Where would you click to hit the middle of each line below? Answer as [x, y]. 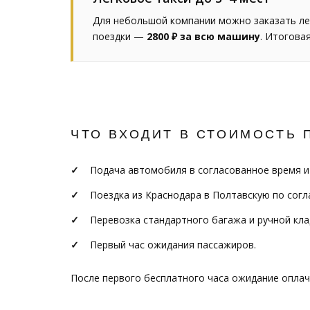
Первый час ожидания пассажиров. [173, 245]
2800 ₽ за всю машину [203, 36]
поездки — [120, 36]
